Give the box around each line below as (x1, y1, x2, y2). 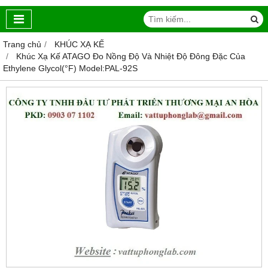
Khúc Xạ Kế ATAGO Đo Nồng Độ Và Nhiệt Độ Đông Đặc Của (16, 51, 245, 62)
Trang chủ (3, 39, 41, 50)
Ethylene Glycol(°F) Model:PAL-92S (3, 63, 138, 74)
